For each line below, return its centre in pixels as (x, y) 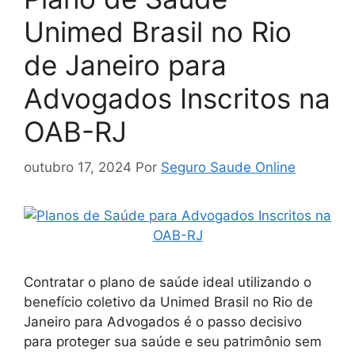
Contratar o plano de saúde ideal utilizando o (168, 282)
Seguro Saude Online (228, 167)
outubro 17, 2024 (78, 167)
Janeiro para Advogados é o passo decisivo (163, 321)
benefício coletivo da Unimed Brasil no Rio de (168, 302)
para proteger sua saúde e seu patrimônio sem (173, 341)
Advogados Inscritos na (177, 99)
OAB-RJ (75, 132)
